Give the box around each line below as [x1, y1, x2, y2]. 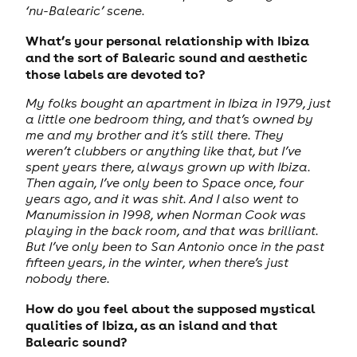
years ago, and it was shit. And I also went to [25, 190, 299, 207]
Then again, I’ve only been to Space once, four [25, 175, 304, 191]
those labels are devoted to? [25, 65, 205, 82]
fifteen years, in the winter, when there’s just [25, 254, 288, 271]
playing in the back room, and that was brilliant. [25, 222, 318, 239]
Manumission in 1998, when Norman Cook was [25, 206, 306, 223]
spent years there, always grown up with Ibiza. [25, 159, 310, 175]
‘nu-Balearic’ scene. [25, 2, 145, 19]
